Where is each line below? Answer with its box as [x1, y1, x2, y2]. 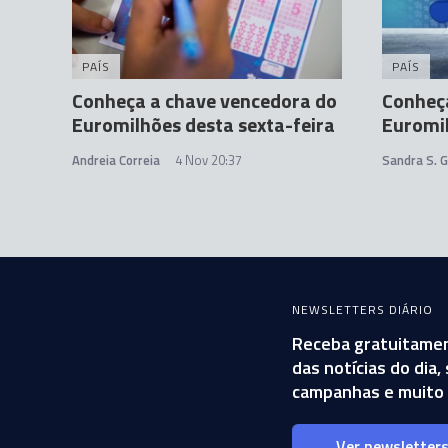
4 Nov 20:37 [175, 150, 242, 170]
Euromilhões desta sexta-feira [72, 109, 335, 140]
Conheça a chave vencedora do [72, 85, 337, 116]
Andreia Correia [72, 150, 160, 170]
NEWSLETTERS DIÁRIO [292, 300, 433, 319]
